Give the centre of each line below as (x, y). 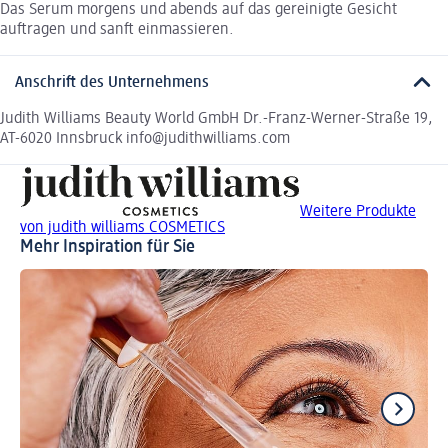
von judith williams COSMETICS (122, 227)
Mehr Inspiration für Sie (107, 246)
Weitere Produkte (358, 211)
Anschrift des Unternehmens (112, 82)
